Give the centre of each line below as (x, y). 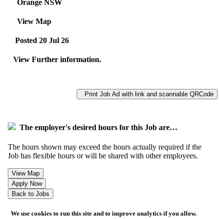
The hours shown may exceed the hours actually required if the (105, 147)
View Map (32, 21)
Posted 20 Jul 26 (40, 41)
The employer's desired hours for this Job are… (97, 128)
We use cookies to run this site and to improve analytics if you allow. (102, 213)
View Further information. (58, 60)
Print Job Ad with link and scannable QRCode (147, 94)
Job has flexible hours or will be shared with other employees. (103, 155)
